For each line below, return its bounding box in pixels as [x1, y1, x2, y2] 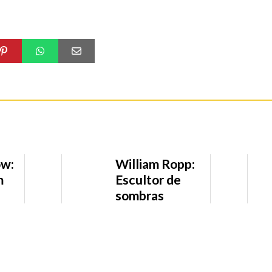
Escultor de [115, 172, 182, 188]
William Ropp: [115, 156, 195, 172]
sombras [115, 188, 165, 204]
